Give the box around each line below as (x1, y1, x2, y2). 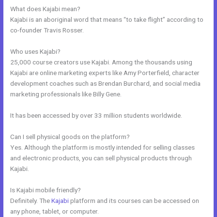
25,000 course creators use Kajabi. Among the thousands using (10, 58, 193, 66)
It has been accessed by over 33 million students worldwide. (10, 111, 183, 120)
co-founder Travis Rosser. (10, 26, 84, 34)
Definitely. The (10, 196, 52, 204)
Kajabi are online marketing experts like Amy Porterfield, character (10, 69, 200, 77)
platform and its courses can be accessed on (69, 196, 200, 204)
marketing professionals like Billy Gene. (10, 90, 122, 98)
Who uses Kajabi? (10, 47, 61, 56)
